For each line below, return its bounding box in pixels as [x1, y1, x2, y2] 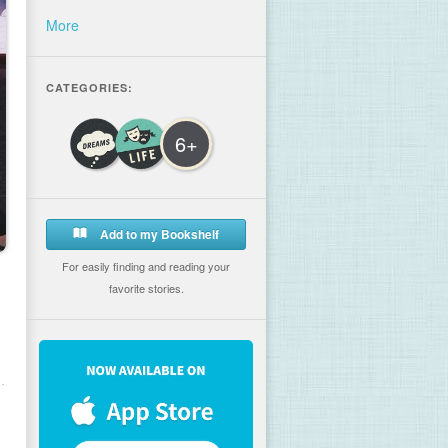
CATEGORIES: [46, 80, 133, 95]
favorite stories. [108, 280, 184, 296]
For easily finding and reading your [62, 258, 230, 274]
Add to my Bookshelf [97, 225, 219, 243]
